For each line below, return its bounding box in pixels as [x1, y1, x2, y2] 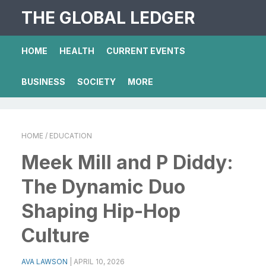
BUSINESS [21, 77, 65, 87]
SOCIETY [77, 77, 116, 87]
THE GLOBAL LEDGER [21, 8, 195, 28]
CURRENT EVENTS [106, 46, 185, 56]
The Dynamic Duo [21, 175, 185, 198]
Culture [21, 224, 90, 247]
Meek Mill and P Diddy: [21, 151, 233, 174]
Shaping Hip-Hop [21, 199, 180, 223]
